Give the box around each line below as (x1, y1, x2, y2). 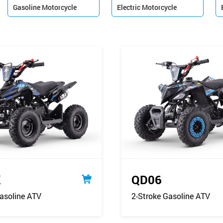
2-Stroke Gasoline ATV (131, 191, 210, 202)
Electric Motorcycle (117, 2, 177, 12)
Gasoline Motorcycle (13, 2, 77, 12)
